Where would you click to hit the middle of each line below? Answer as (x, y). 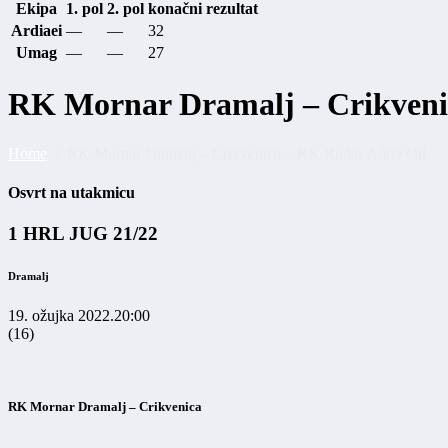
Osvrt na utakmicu (71, 192)
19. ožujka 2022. (61, 316)
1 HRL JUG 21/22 (83, 234)
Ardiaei (36, 30)
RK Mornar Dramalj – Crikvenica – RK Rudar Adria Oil (246, 153)
